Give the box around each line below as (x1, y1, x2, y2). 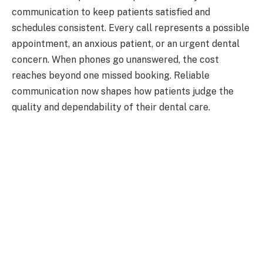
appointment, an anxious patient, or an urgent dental (12, 38, 240, 49)
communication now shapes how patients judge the (12, 85, 234, 97)
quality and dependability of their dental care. (12, 101, 210, 113)
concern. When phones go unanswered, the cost (12, 53, 219, 65)
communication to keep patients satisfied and (12, 6, 210, 18)
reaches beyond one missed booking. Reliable (12, 69, 210, 81)
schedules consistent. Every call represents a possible (12, 22, 249, 33)
